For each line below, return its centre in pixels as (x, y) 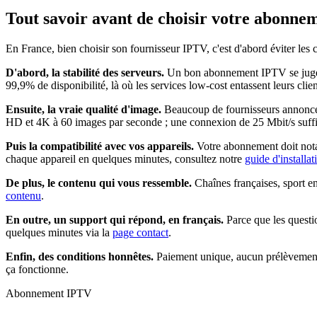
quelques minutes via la (59, 232)
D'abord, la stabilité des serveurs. (85, 72)
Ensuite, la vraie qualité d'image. (83, 109)
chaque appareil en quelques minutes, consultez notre (125, 158)
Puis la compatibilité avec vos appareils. (100, 146)
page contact (140, 232)
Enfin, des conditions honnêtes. (80, 256)
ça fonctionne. (37, 269)
